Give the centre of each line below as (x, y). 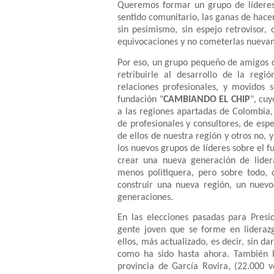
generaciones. (145, 197)
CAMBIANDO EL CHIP (206, 99)
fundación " (140, 99)
